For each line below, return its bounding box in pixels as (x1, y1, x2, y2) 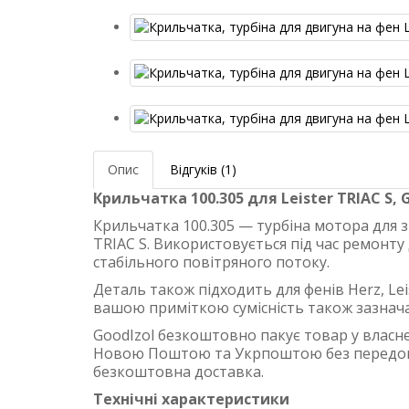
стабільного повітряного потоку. (93, 252, 330, 273)
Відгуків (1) (170, 161, 236, 179)
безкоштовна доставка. (93, 362, 264, 383)
